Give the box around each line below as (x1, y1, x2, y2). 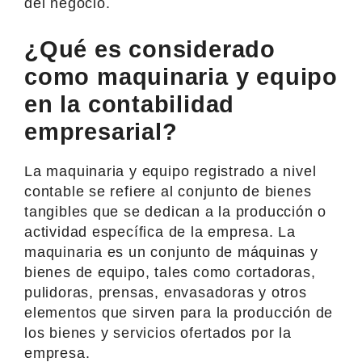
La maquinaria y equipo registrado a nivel (24, 162, 317, 179)
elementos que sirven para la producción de (24, 304, 334, 321)
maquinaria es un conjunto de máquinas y (24, 243, 318, 260)
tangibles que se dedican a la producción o (24, 203, 327, 220)
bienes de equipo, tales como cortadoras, (24, 263, 316, 280)
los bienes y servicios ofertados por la (24, 324, 292, 341)
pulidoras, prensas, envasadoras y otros (24, 284, 307, 301)
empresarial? (24, 118, 178, 145)
